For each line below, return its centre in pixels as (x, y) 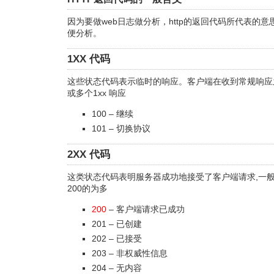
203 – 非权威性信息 (130, 253)
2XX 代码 (89, 154)
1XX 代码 (89, 59)
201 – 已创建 (117, 224)
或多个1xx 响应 (97, 93)
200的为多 (87, 188)
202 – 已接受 (117, 239)
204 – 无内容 (117, 268)
